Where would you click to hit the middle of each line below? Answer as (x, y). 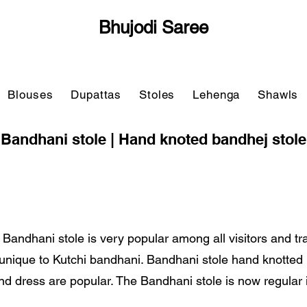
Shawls (278, 95)
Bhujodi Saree (153, 27)
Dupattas (96, 95)
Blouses (30, 95)
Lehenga (217, 95)
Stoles (157, 95)
